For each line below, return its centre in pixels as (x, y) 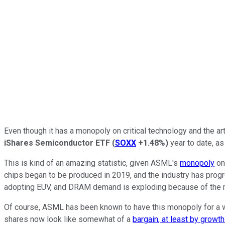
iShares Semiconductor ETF (57, 143)
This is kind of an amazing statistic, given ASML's (92, 163)
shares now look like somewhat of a (68, 219)
